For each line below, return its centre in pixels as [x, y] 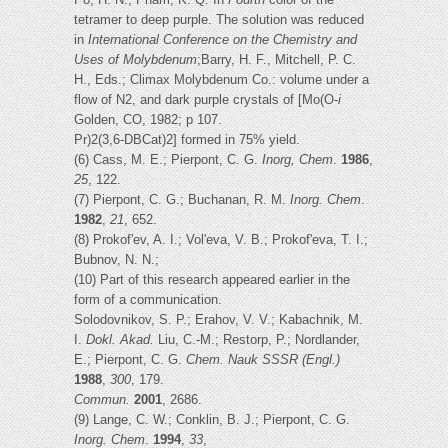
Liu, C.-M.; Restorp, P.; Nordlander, [257, 340]
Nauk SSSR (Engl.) [284, 360]
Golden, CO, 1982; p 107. [148, 120]
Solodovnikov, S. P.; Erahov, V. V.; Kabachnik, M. [218, 320]
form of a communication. [148, 300]
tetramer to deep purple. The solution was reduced [219, 20]
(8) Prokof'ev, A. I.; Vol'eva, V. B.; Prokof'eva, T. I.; [221, 240]
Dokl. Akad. [120, 340]
